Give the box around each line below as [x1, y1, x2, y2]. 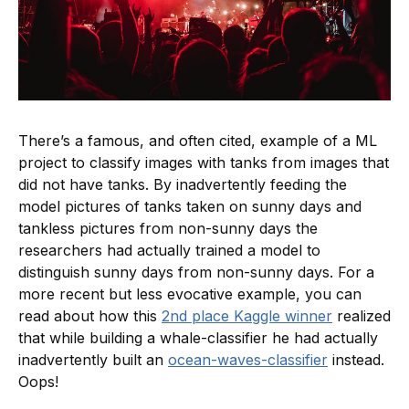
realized [332, 307, 391, 326]
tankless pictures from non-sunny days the [18, 219, 318, 238]
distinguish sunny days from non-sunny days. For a [18, 263, 374, 282]
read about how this [18, 307, 162, 326]
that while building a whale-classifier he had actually [18, 329, 378, 348]
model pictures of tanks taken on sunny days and [18, 197, 362, 216]
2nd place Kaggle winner [162, 307, 332, 326]
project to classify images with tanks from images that [18, 153, 389, 173]
